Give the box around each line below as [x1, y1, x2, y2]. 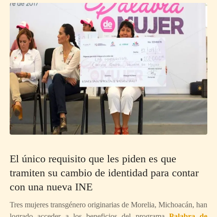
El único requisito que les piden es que [10, 152, 176, 165]
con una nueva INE [10, 180, 93, 193]
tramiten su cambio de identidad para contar [10, 166, 199, 179]
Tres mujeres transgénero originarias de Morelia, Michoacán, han [10, 200, 207, 209]
